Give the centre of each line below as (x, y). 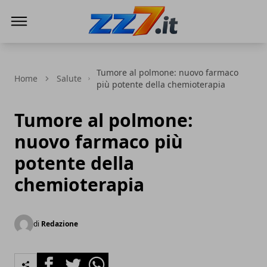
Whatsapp (107, 259)
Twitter (76, 259)
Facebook (58, 259)
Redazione (60, 224)
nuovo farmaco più (99, 142)
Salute (69, 78)
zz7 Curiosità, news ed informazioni (166, 45)
